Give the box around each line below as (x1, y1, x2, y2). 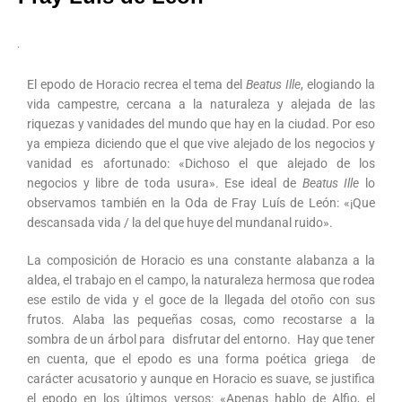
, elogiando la (301, 77, 376, 92)
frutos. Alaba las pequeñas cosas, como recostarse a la (27, 312, 375, 327)
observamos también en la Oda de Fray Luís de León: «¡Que (27, 196, 375, 210)
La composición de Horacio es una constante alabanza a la (27, 253, 375, 267)
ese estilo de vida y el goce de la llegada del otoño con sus (27, 293, 375, 307)
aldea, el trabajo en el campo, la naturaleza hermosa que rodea (27, 273, 375, 287)
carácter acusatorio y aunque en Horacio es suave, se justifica (27, 371, 375, 386)
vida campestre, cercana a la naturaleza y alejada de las (27, 97, 375, 111)
